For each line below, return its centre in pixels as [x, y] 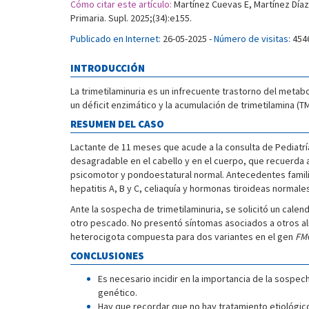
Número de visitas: [252, 39]
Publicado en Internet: [116, 39]
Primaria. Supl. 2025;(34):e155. [131, 18]
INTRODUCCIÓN [108, 68]
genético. [118, 292]
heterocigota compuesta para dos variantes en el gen [183, 237]
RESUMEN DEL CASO [117, 124]
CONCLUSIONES [107, 256]
